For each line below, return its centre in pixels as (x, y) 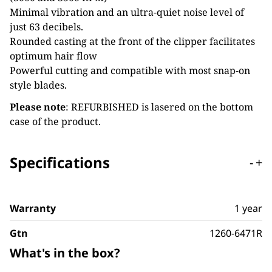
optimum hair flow (53, 56)
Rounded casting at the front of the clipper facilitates (132, 41)
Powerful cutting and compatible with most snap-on (130, 70)
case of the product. (55, 121)
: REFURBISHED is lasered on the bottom (159, 107)
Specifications (60, 162)
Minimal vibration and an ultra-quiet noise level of (127, 12)
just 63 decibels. (46, 27)
